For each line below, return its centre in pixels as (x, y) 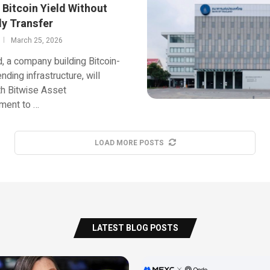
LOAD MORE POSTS (129, 143)
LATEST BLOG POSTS (135, 228)
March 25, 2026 (36, 40)
